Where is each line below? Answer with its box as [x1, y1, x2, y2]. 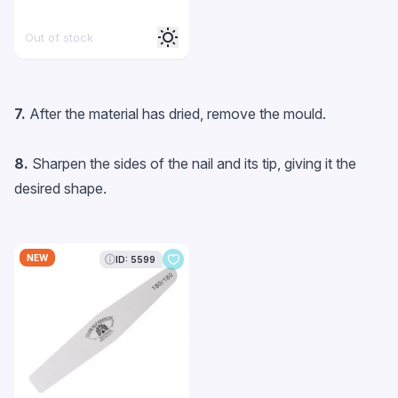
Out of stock [25, 30, 93, 44]
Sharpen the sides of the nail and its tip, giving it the [28, 155, 356, 172]
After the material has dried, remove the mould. [29, 105, 326, 123]
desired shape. [14, 179, 107, 197]
